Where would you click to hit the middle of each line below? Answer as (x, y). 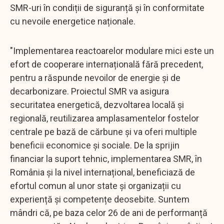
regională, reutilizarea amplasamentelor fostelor (104, 118)
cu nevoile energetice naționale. (74, 21)
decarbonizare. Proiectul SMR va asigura (89, 91)
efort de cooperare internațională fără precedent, (106, 64)
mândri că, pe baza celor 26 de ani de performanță (109, 212)
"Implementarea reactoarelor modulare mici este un (112, 50)
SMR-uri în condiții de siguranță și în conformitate (107, 7)
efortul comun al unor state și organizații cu (95, 185)
